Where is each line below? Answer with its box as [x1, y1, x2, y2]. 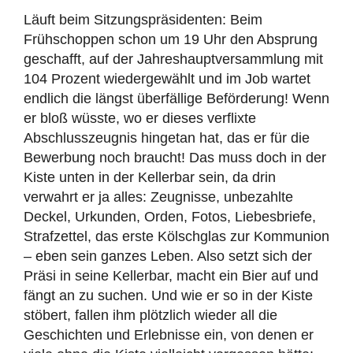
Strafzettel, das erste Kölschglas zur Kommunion [24, 229, 329, 244]
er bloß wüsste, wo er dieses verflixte [24, 110, 256, 126]
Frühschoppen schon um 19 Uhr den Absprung [24, 32, 318, 47]
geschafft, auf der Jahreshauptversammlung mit [24, 51, 323, 67]
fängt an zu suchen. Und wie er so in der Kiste [24, 288, 313, 303]
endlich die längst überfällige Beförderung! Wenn [24, 91, 329, 106]
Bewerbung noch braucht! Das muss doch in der [24, 150, 326, 165]
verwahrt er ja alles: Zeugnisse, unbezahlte [24, 189, 293, 205]
